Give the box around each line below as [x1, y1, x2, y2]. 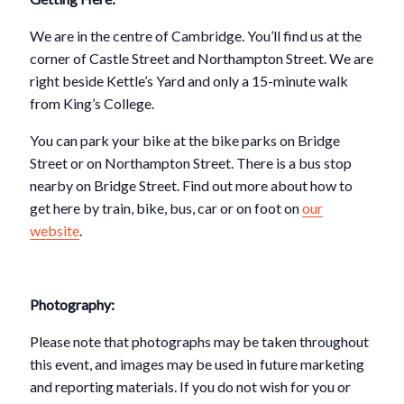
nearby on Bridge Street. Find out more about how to [30, 177, 353, 195]
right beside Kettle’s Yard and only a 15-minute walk [30, 72, 349, 90]
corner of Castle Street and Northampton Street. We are [30, 50, 374, 68]
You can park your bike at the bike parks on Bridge [30, 132, 341, 150]
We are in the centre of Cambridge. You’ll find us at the [30, 27, 363, 45]
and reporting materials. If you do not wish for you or [30, 378, 352, 396]
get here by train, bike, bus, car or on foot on [30, 199, 303, 217]
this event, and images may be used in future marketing [30, 355, 365, 373]
